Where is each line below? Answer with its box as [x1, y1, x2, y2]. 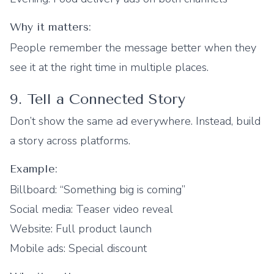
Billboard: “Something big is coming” [10, 182, 185, 197]
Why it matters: [10, 20, 91, 34]
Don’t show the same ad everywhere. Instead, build [10, 114, 261, 128]
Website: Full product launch [10, 221, 152, 236]
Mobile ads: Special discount [10, 241, 147, 256]
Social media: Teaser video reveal [10, 202, 173, 217]
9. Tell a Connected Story [10, 91, 185, 108]
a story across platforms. [10, 133, 130, 148]
